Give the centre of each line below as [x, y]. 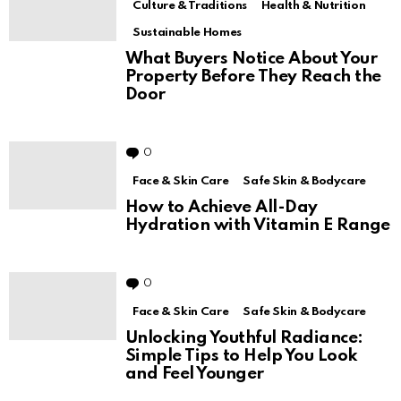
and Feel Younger [195, 374]
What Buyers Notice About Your [252, 59]
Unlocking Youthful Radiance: [244, 338]
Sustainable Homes [187, 33]
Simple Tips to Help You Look [242, 356]
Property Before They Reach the [253, 77]
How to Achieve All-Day [222, 208]
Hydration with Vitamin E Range [258, 226]
